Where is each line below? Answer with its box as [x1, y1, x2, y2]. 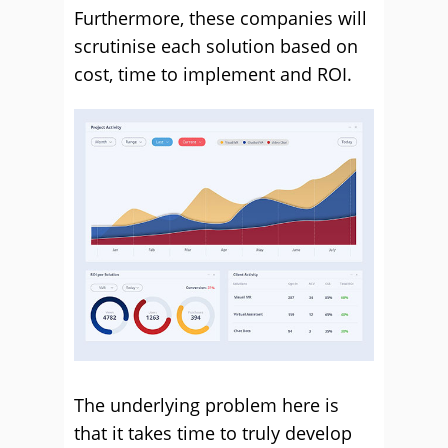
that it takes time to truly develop [74, 420, 352, 445]
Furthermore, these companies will [74, 6, 367, 30]
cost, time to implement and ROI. [74, 62, 352, 86]
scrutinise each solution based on [74, 34, 358, 58]
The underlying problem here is [74, 392, 339, 417]
